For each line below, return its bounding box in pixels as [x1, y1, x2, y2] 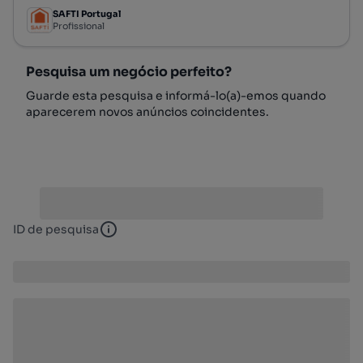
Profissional [53, 20, 105, 32]
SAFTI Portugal [53, 8, 121, 20]
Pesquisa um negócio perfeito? [26, 62, 232, 80]
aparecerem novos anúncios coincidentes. [26, 104, 269, 119]
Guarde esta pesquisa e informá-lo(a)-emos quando [26, 88, 326, 103]
